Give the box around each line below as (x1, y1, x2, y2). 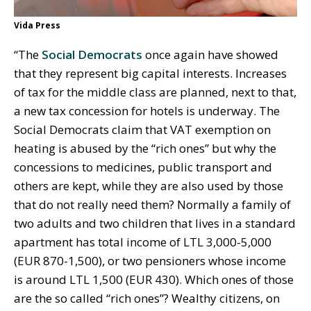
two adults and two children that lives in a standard (14, 215, 296, 232)
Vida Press (14, 19, 60, 32)
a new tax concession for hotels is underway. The (14, 103, 280, 119)
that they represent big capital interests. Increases (14, 65, 287, 82)
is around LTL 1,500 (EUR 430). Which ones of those (14, 271, 294, 288)
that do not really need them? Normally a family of (14, 196, 291, 213)
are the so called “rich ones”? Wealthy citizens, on (14, 290, 280, 307)
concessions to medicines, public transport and (14, 159, 272, 176)
